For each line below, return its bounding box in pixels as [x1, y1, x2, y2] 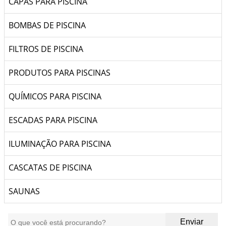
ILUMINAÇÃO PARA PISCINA [9, 138, 111, 149]
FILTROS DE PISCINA [9, 43, 83, 54]
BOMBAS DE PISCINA [9, 20, 86, 31]
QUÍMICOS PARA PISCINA [9, 91, 101, 102]
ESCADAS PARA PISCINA [9, 115, 97, 126]
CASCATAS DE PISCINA [9, 162, 92, 173]
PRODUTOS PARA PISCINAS [9, 67, 110, 78]
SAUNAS [9, 186, 40, 197]
